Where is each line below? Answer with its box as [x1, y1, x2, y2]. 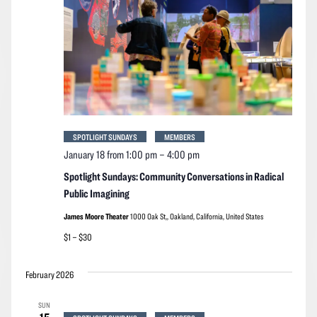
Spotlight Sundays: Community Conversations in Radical [63, 169, 284, 183]
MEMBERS [163, 131, 195, 142]
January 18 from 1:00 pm [63, 147, 157, 161]
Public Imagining [63, 186, 129, 200]
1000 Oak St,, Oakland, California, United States [129, 210, 263, 221]
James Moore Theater [63, 210, 130, 221]
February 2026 [25, 268, 74, 280]
